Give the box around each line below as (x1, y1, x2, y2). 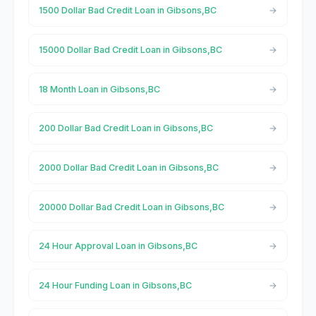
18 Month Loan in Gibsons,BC (38, 83, 160, 95)
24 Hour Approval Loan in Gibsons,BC (38, 241, 197, 252)
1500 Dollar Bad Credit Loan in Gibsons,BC (38, 5, 217, 16)
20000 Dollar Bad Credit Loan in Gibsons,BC (38, 201, 224, 212)
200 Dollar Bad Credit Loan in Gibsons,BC (38, 123, 213, 134)
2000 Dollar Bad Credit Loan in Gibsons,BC (38, 162, 219, 173)
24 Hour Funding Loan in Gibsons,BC (38, 279, 192, 291)
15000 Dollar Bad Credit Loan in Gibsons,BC (38, 44, 222, 56)
